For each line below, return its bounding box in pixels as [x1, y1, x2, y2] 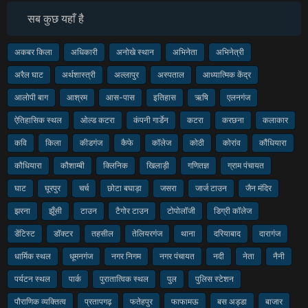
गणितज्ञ [188, 159, 209, 170]
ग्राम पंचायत [228, 159, 264, 170]
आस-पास [106, 91, 135, 102]
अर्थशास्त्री [62, 69, 96, 80]
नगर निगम [111, 250, 141, 261]
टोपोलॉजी [167, 205, 195, 216]
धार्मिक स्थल [14, 250, 51, 261]
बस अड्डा [217, 296, 247, 307]
